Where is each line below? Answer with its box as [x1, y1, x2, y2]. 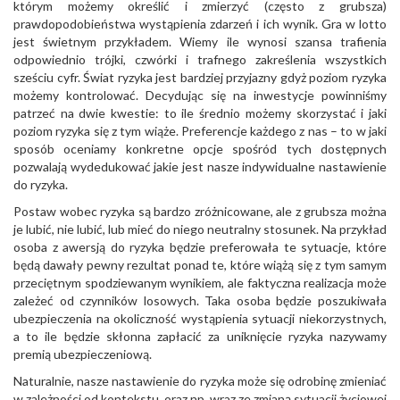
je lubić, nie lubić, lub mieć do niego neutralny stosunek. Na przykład [13, 221, 387, 237]
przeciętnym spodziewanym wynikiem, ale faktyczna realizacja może [13, 275, 387, 290]
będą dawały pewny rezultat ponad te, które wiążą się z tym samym [13, 257, 387, 272]
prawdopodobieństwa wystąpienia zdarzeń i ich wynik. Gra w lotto [13, 16, 387, 31]
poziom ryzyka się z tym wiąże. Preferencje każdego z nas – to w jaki [13, 123, 387, 138]
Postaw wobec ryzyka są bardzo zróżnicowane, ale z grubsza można [13, 204, 387, 219]
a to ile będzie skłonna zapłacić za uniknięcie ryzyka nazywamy [13, 329, 387, 344]
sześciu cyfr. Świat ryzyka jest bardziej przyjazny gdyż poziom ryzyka [13, 70, 387, 85]
